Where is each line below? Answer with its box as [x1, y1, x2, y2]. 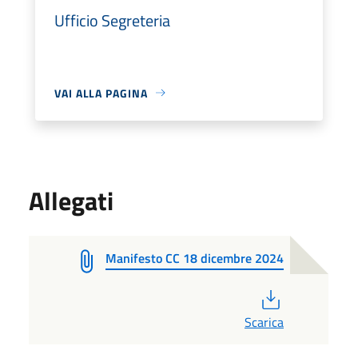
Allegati [29, 181, 113, 220]
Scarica [244, 312, 284, 332]
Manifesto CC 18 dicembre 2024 [105, 248, 284, 268]
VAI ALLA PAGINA [54, 84, 148, 101]
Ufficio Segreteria [54, 7, 170, 33]
